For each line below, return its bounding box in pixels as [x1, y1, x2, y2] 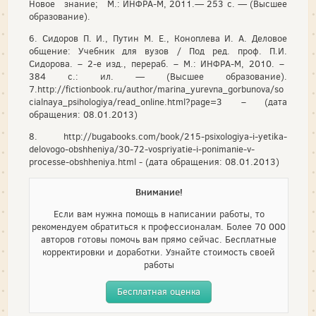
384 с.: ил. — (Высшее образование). [29, 71, 287, 83]
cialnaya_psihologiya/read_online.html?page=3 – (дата [29, 96, 287, 108]
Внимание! [135, 186, 183, 198]
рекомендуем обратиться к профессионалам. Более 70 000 [32, 221, 286, 233]
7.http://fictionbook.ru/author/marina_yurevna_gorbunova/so [29, 83, 284, 95]
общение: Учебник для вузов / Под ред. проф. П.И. [29, 45, 287, 57]
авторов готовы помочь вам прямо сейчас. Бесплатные [41, 233, 276, 245]
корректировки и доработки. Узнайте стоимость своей [42, 246, 275, 258]
